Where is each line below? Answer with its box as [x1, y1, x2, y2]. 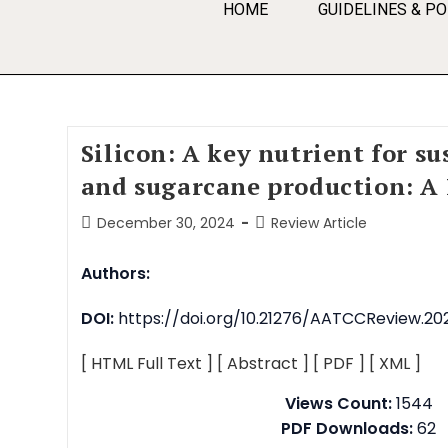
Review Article [270, 213, 367, 233]
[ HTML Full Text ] [80, 352, 213, 375]
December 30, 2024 [96, 213, 235, 233]
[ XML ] [368, 352, 421, 375]
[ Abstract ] [216, 352, 309, 375]
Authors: [80, 262, 150, 285]
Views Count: [284, 392, 392, 415]
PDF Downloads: [281, 417, 414, 440]
